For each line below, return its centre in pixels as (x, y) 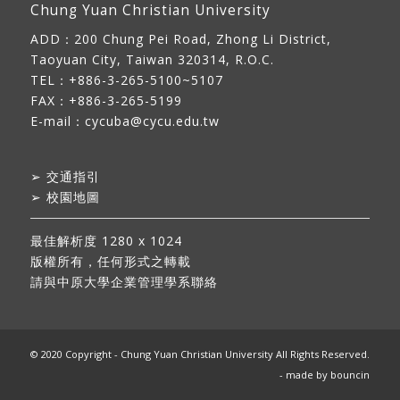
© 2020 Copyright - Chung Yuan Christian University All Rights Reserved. (200, 354)
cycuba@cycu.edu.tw (152, 121)
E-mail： (57, 121)
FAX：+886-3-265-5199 (106, 101)
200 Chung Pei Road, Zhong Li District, (202, 39)
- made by (305, 374)
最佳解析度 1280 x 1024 (106, 240)
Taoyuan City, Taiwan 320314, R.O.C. (152, 60)
